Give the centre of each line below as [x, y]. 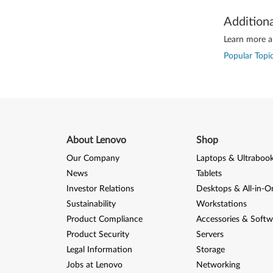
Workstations [221, 204]
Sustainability [91, 204]
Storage [210, 250]
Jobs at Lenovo [94, 265]
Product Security [97, 235]
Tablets [209, 174]
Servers [210, 235]
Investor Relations [100, 189]
